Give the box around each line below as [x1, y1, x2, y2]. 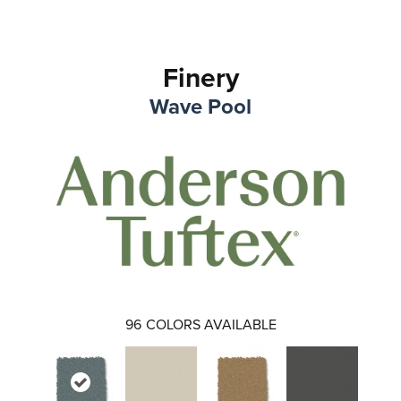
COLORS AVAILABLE [145, 313, 277, 334]
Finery [162, 58, 239, 97]
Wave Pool [149, 90, 252, 122]
